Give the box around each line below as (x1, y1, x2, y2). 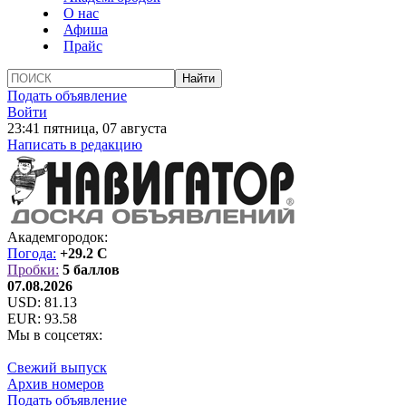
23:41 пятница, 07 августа (7, 121, 167, 136)
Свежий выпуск (7, 360, 107, 375)
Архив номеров (7, 376, 104, 391)
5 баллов (63, 262, 120, 277)
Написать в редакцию (7, 137, 142, 152)
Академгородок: (7, 229, 108, 245)
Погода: (7, 246, 56, 261)
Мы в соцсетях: (7, 327, 102, 343)
